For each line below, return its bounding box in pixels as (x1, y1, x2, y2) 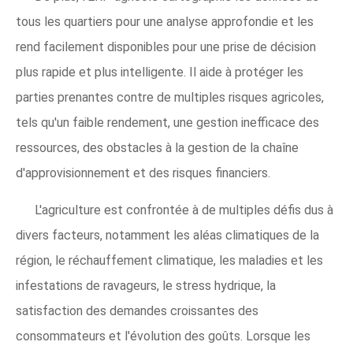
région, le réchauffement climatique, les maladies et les (16, 253, 323, 268)
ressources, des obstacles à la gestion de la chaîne (16, 140, 299, 155)
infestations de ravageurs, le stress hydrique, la (16, 278, 276, 293)
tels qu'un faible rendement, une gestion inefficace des (16, 115, 319, 130)
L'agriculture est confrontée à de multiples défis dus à (35, 203, 333, 217)
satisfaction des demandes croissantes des (16, 303, 258, 318)
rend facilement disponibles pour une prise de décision (16, 39, 316, 54)
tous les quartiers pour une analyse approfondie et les (16, 14, 314, 29)
